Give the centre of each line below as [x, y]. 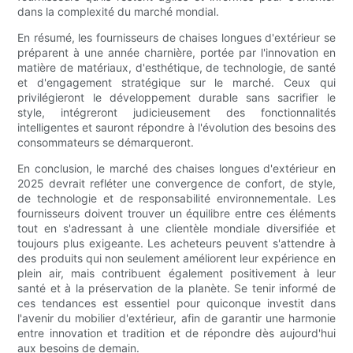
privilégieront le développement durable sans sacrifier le [176, 98]
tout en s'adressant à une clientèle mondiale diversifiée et [176, 229]
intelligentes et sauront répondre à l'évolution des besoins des [176, 128]
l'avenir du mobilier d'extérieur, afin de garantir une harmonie [176, 318]
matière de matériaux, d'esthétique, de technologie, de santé [176, 68]
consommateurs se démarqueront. [106, 143]
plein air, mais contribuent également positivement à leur [176, 273]
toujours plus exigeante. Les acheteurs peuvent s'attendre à [176, 243]
